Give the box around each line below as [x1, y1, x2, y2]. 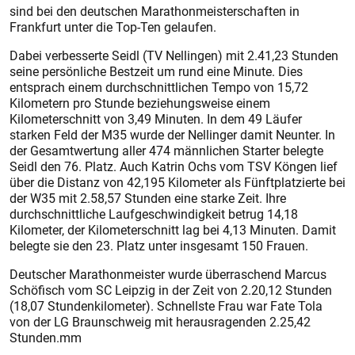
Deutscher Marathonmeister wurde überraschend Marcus [10, 265, 326, 283]
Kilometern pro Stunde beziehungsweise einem [10, 94, 270, 112]
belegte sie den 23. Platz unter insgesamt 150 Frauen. [10, 237, 308, 254]
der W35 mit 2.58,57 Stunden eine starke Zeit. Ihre [10, 189, 286, 207]
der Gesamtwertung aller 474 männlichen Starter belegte [10, 142, 323, 159]
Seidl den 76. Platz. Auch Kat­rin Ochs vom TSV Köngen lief [10, 158, 338, 175]
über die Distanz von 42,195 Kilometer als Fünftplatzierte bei [10, 174, 345, 191]
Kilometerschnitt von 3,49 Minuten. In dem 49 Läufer [10, 110, 302, 128]
